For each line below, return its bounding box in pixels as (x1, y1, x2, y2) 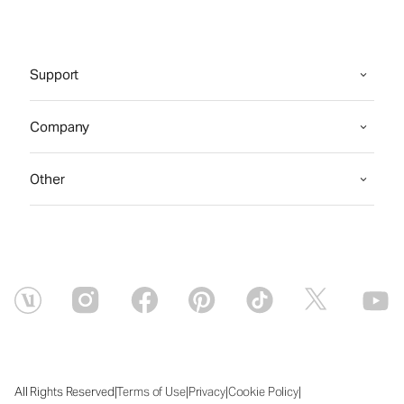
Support (30, 66, 79, 83)
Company (30, 118, 90, 135)
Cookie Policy (227, 384, 298, 399)
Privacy (188, 384, 225, 399)
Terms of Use (116, 384, 186, 399)
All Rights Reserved (14, 384, 115, 399)
